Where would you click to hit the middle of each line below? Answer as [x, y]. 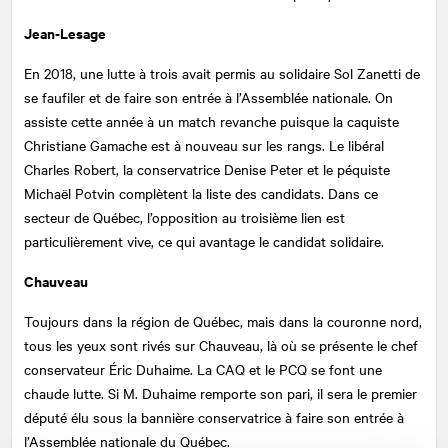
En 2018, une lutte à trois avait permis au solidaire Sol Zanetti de [222, 72]
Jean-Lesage [65, 32]
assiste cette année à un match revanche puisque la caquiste [211, 120]
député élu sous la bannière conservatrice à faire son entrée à [214, 416]
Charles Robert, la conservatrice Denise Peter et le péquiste [207, 168]
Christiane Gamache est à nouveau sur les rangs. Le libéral [204, 144]
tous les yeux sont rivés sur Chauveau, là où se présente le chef [221, 344]
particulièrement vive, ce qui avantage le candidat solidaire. [204, 240]
